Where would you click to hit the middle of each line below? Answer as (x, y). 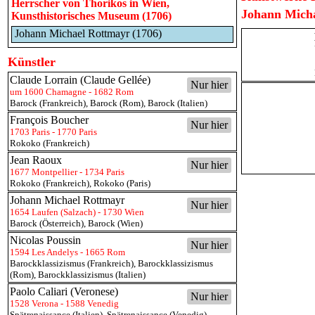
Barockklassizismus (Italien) (92, 275)
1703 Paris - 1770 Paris (53, 132)
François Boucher (49, 120)
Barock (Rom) (117, 103)
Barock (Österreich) (47, 223)
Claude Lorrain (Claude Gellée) (80, 80)
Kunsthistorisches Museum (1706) (91, 16)
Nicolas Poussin (45, 240)
